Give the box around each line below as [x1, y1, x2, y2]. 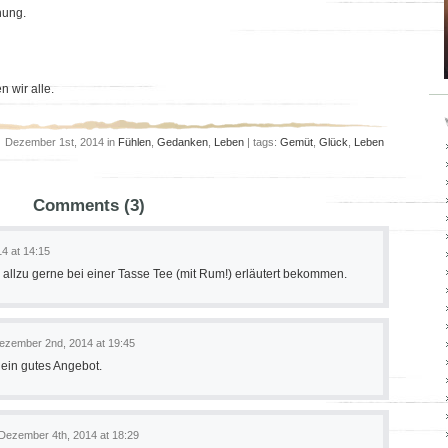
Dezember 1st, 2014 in [5, 136, 118, 148]
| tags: [244, 136, 280, 148]
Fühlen [118, 136, 151, 148]
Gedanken [157, 136, 208, 148]
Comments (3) [33, 196, 145, 215]
